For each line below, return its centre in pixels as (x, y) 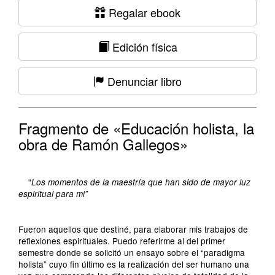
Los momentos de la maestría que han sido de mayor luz (141, 182)
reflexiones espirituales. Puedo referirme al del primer (122, 241)
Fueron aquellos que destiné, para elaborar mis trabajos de (133, 229)
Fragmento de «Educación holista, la (136, 128)
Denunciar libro (143, 81)
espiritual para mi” (53, 194)
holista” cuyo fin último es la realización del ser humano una (134, 264)
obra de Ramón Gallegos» (103, 144)
